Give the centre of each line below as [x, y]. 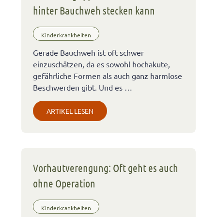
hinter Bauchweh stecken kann [94, 10]
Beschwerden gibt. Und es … [83, 87]
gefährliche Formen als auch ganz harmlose [108, 76]
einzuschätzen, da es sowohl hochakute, [101, 64]
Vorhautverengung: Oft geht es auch [106, 168]
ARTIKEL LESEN [70, 111]
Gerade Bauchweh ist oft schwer [88, 53]
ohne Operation [64, 183]
